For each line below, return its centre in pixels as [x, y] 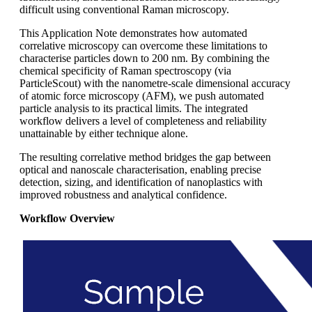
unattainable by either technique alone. [104, 133]
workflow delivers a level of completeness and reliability [143, 120]
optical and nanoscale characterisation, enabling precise [140, 169]
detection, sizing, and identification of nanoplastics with [141, 182]
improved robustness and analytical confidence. [123, 194]
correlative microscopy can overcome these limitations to [143, 45]
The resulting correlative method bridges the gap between [145, 157]
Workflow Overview [67, 218]
